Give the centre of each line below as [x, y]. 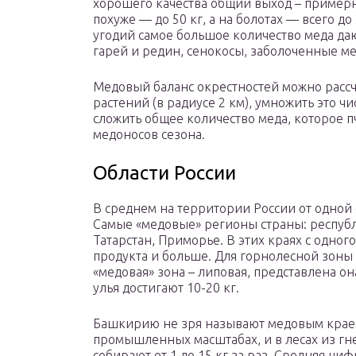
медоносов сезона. [149, 135]
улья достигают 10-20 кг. [166, 288]
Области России [164, 173]
